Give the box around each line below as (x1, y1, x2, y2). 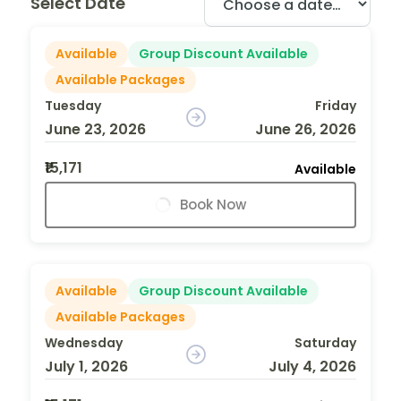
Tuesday (45, 96, 101, 115)
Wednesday (45, 333, 123, 352)
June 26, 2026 (254, 118, 356, 140)
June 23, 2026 (45, 118, 146, 140)
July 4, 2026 (268, 355, 356, 377)
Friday (314, 96, 356, 115)
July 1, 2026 (45, 355, 128, 377)
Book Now (180, 194, 246, 214)
